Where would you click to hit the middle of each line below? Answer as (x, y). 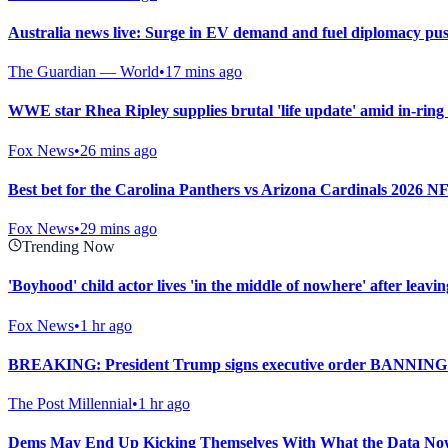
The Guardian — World (83, 72)
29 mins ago (118, 229)
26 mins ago (118, 150)
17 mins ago (203, 72)
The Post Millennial (70, 404)
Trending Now (68, 247)
